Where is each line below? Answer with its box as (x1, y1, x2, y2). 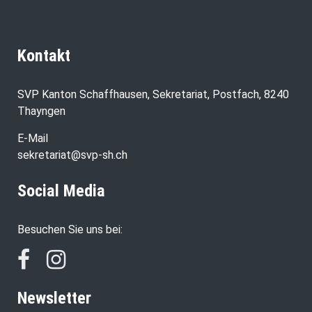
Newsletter (17, 288, 91, 309)
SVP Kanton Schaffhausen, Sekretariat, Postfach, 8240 (17, 88, 289, 102)
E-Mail (17, 132, 48, 146)
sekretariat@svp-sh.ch (17, 148, 127, 162)
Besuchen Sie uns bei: (17, 223, 123, 237)
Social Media (17, 181, 105, 201)
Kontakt (17, 46, 70, 66)
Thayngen (17, 104, 65, 118)
